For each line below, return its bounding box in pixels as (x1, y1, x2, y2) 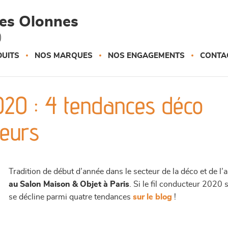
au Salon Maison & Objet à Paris (9, 180, 130, 188)
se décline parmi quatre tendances (9, 193, 133, 201)
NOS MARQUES (35, 52, 93, 60)
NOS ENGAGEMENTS (108, 52, 185, 60)
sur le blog (133, 193, 173, 201)
